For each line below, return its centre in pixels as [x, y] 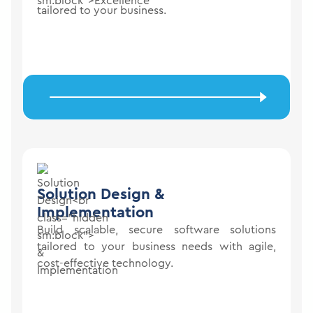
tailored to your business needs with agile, [156, 246]
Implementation [95, 212]
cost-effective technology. [105, 263]
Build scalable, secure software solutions [156, 230]
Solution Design [94, 194]
